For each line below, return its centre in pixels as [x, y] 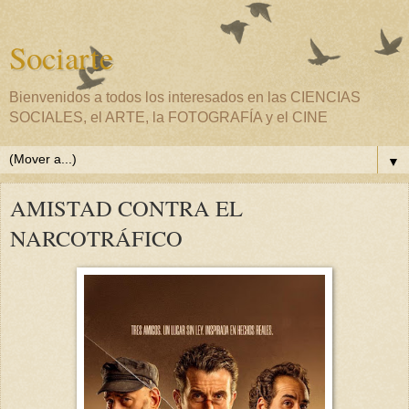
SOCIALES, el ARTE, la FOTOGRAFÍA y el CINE [168, 117]
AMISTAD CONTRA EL [126, 208]
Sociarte [61, 58]
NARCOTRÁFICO [96, 238]
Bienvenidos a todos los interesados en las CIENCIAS [185, 97]
